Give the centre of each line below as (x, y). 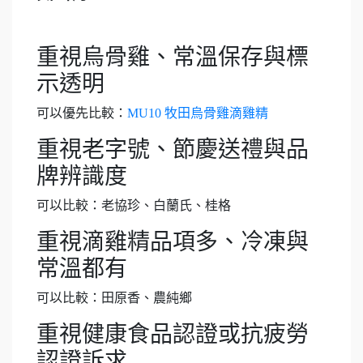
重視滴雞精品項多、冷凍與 (173, 242)
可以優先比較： (82, 113)
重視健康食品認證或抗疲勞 (173, 334)
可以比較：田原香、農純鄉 (114, 298)
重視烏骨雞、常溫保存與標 (173, 57)
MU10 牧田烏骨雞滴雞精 (198, 113)
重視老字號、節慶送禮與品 (173, 149)
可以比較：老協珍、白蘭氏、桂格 (134, 205)
